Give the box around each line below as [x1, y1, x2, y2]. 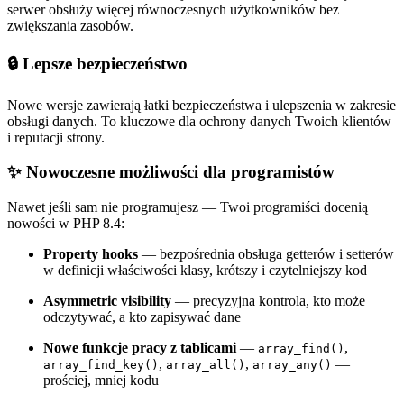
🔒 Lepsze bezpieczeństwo [7, 53, 188, 73]
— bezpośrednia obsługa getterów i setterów [138, 245, 394, 262]
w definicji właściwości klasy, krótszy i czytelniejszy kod [43, 262, 367, 278]
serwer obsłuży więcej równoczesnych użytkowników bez [7, 2, 339, 18]
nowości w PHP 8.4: [7, 215, 124, 231]
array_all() [166, 357, 245, 372]
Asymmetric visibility [43, 292, 171, 308]
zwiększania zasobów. [7, 18, 133, 34]
